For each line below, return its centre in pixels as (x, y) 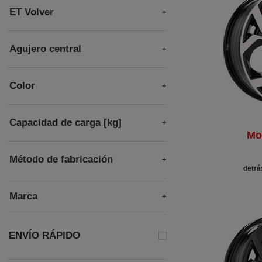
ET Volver (32, 12)
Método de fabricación (61, 159)
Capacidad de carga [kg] (65, 123)
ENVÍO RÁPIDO (44, 235)
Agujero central (45, 49)
